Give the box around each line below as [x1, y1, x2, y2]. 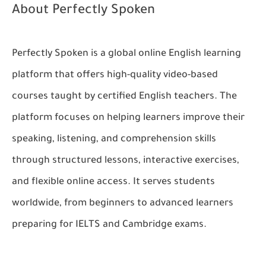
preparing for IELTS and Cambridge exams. [12, 220, 207, 230]
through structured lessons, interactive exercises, [12, 156, 239, 166]
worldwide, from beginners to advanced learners [12, 198, 233, 209]
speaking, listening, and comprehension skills [12, 134, 216, 145]
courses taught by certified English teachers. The [12, 91, 237, 102]
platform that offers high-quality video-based [12, 70, 218, 81]
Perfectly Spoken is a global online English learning [12, 49, 241, 59]
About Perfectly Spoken [12, 4, 155, 18]
